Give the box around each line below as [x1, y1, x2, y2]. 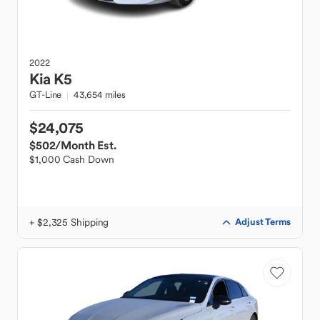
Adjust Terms [235, 216, 291, 228]
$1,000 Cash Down [29, 153, 114, 166]
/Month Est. [55, 138, 116, 152]
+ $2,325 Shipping [29, 216, 109, 229]
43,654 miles [74, 89, 126, 101]
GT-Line [29, 89, 62, 101]
